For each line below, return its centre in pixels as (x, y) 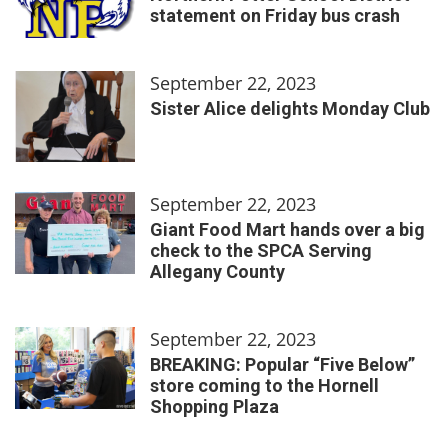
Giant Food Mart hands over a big (287, 229)
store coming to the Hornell (264, 385)
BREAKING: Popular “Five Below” (282, 364)
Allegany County (217, 271)
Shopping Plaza (214, 406)
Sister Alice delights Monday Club (290, 108)
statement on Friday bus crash (275, 15)
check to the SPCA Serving (261, 250)
